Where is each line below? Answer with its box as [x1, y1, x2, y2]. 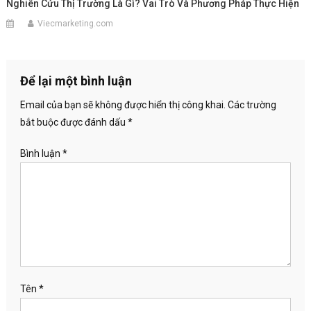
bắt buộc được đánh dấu [19, 117, 128, 128]
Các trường [227, 99, 276, 111]
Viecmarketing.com [37, 19, 114, 29]
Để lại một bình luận [19, 74, 132, 89]
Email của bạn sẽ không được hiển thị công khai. [19, 99, 226, 111]
